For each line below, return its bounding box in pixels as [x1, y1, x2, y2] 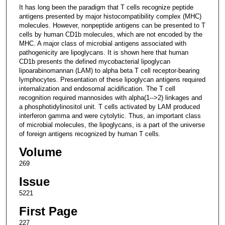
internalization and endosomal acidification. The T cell [19, 84, 175, 92]
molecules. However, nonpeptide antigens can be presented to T [19, 21, 205, 29]
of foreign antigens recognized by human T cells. [19, 130, 161, 138]
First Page [19, 204, 77, 218]
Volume [19, 145, 62, 159]
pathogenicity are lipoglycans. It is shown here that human [19, 48, 188, 56]
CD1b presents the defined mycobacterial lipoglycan [19, 57, 170, 65]
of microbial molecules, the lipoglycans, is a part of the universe [19, 121, 205, 129]
